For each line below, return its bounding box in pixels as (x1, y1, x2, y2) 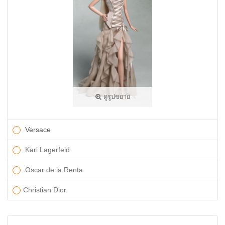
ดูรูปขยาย (101, 93, 130, 100)
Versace (25, 126, 51, 134)
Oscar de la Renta (23, 166, 83, 174)
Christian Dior (23, 186, 66, 194)
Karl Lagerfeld (23, 146, 70, 154)
